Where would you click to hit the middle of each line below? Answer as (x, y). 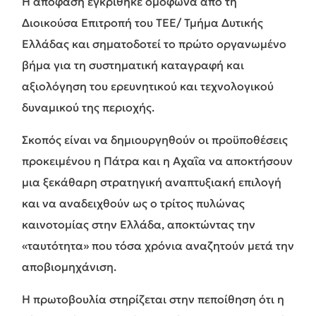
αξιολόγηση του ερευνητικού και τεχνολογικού (148, 86)
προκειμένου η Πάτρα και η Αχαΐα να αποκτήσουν (157, 160)
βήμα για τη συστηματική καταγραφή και (133, 65)
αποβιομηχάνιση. (69, 266)
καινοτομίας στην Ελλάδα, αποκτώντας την (139, 224)
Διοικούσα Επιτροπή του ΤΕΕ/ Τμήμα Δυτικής (142, 22)
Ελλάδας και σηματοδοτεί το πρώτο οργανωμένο (154, 43)
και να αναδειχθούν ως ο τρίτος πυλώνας (133, 203)
